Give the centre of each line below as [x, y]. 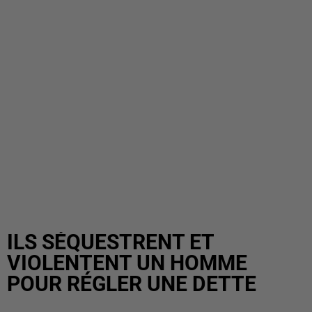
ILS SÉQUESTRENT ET [110, 242]
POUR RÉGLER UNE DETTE [132, 284]
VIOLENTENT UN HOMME [127, 263]
